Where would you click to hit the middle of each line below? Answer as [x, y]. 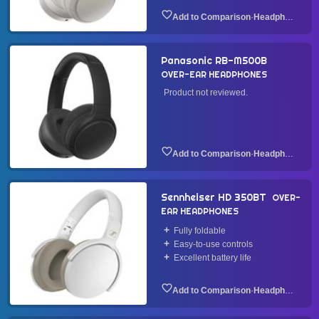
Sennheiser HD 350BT [214, 197]
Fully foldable [200, 231]
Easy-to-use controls [213, 244]
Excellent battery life [213, 258]
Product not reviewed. [206, 93]
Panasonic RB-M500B [214, 61]
